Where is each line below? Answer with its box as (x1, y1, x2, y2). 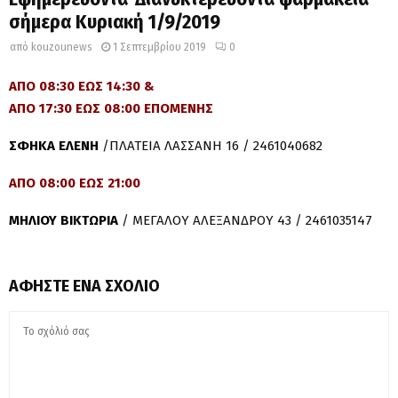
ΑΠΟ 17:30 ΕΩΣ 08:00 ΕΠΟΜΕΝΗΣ (9, 99, 213, 116)
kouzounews (31, 41, 92, 53)
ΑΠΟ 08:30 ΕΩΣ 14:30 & (9, 77, 155, 94)
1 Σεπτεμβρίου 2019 (113, 41, 206, 53)
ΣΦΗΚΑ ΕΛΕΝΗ (9, 137, 99, 154)
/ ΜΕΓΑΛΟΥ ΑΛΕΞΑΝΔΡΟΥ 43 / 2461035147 (118, 211, 372, 228)
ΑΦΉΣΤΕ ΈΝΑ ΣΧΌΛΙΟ (9, 275, 160, 296)
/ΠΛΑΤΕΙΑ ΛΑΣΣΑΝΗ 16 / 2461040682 (99, 137, 322, 154)
